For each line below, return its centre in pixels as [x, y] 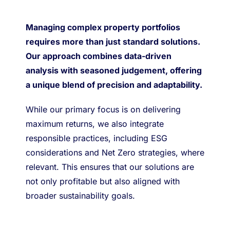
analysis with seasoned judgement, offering [114, 70]
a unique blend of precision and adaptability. [114, 85]
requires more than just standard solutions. [113, 42]
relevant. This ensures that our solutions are [110, 167]
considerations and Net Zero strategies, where [115, 152]
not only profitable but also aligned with [103, 181]
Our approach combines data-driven [99, 56]
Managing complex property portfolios [103, 27]
